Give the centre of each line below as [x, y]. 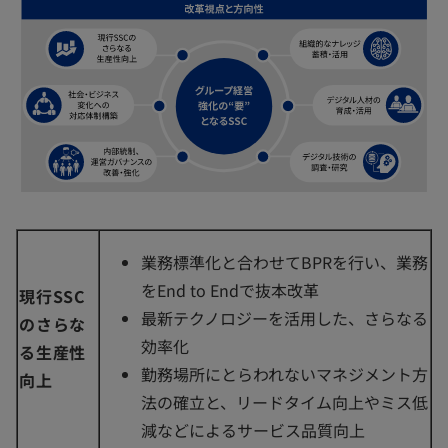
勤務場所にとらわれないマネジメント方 [284, 374]
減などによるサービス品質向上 [253, 430]
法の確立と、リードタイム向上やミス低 [284, 402]
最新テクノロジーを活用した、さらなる [284, 318]
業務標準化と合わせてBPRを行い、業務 [284, 262]
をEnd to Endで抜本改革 [230, 290]
